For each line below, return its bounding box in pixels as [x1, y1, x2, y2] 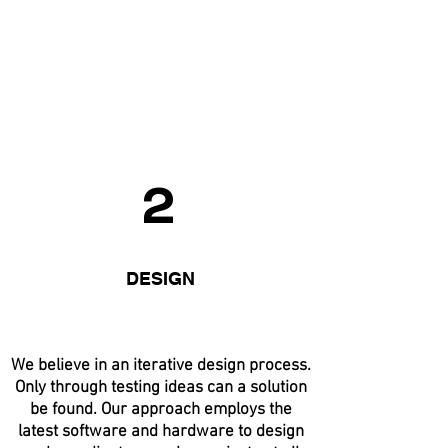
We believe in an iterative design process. [11, 356, 311, 376]
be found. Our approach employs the [30, 400, 292, 420]
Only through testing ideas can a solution [15, 378, 307, 398]
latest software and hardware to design [18, 422, 304, 442]
